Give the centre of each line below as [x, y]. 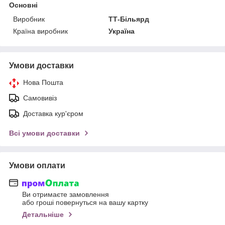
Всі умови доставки [44, 133]
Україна [122, 31]
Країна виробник [40, 31]
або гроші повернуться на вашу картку [85, 203]
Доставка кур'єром [53, 113]
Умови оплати [37, 165]
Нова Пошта [43, 82]
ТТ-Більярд [129, 19]
